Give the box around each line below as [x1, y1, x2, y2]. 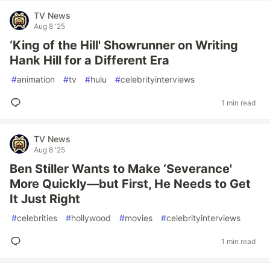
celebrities [17, 213, 57, 223]
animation [17, 74, 55, 84]
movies [125, 213, 152, 223]
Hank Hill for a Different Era [10, 53, 169, 67]
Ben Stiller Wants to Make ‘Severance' [10, 162, 232, 176]
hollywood [71, 213, 111, 223]
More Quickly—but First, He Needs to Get [10, 177, 251, 191]
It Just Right [10, 192, 80, 206]
